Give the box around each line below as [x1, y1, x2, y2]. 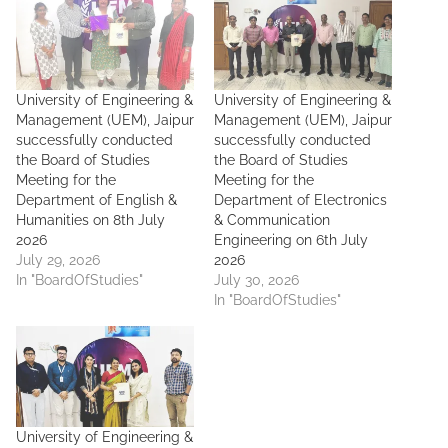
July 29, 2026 [16, 251, 100, 268]
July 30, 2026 [214, 271, 299, 288]
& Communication [214, 211, 330, 228]
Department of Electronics [214, 191, 387, 208]
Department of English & [16, 191, 177, 208]
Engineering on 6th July [214, 231, 368, 248]
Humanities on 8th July [16, 211, 165, 228]
